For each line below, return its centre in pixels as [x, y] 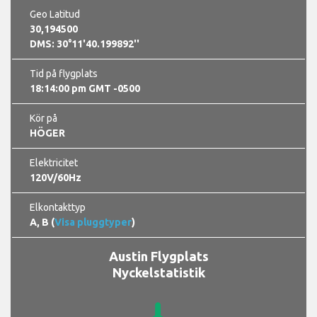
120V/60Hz [56, 177]
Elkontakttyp [58, 207]
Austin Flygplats [158, 256]
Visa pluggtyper [93, 222]
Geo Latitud [55, 14]
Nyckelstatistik [158, 272]
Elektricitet [54, 162]
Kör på [44, 118]
